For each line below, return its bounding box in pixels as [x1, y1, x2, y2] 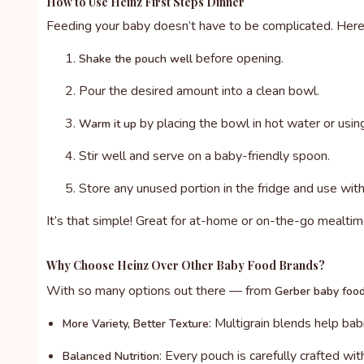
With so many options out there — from [46, 282, 275, 301]
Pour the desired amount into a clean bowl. [79, 82, 319, 101]
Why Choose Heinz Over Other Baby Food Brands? [46, 258, 325, 274]
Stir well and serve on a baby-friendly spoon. [79, 147, 330, 166]
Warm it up [79, 116, 136, 132]
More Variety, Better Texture [63, 316, 209, 332]
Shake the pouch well [79, 51, 193, 67]
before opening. [193, 50, 284, 68]
